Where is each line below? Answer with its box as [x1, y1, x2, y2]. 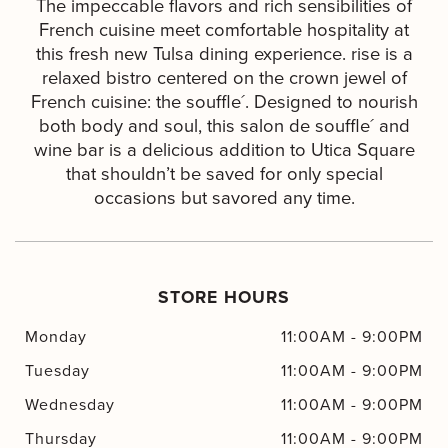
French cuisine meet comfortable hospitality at [39, 15, 409, 42]
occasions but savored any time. [93, 183, 355, 210]
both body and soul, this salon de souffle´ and [38, 111, 410, 138]
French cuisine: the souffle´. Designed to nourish [30, 87, 418, 114]
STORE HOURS [158, 284, 290, 310]
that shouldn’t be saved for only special [65, 159, 383, 186]
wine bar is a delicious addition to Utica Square [33, 135, 415, 162]
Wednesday [25, 393, 116, 416]
